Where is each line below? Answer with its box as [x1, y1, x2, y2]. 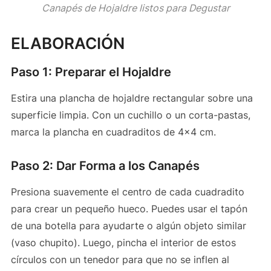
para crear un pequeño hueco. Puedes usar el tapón [10, 202, 247, 215]
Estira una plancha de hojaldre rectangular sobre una [10, 91, 253, 104]
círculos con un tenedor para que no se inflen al [10, 253, 229, 266]
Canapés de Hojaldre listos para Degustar [41, 1, 230, 14]
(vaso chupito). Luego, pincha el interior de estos [10, 236, 236, 249]
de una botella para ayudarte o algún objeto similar [10, 219, 246, 232]
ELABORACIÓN [10, 33, 125, 53]
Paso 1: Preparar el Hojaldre [10, 64, 171, 79]
